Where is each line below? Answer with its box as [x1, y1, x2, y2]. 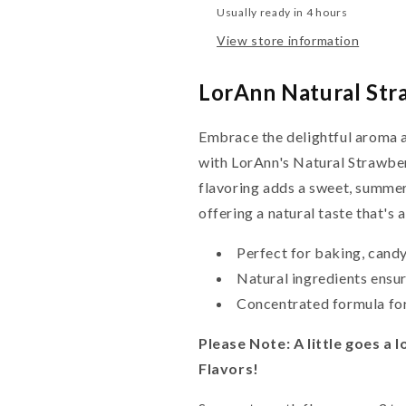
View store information [217, 33, 360, 49]
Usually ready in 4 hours [217, 5, 348, 20]
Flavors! [198, 360, 259, 377]
